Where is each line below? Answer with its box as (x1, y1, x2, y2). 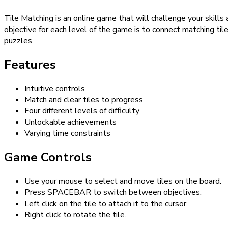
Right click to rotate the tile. (24, 209, 126, 221)
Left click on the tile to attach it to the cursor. (24, 198, 188, 210)
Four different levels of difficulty (24, 105, 139, 117)
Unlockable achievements (24, 117, 117, 128)
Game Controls (4, 149, 92, 166)
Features (4, 56, 56, 73)
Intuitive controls (24, 83, 85, 95)
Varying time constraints (24, 128, 110, 139)
